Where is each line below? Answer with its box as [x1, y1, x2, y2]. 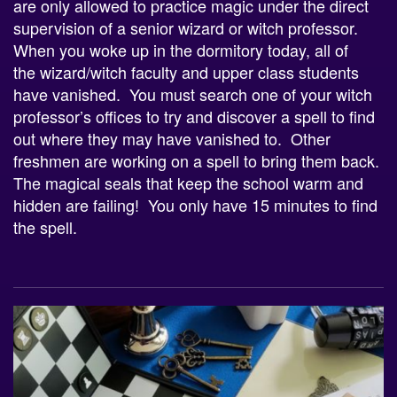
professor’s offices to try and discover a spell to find [13, 105, 375, 128]
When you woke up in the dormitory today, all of [13, 38, 348, 62]
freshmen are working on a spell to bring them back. [13, 149, 384, 173]
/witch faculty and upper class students [86, 60, 359, 84]
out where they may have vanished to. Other [13, 127, 331, 151]
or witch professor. [224, 16, 362, 40]
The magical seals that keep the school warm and [13, 171, 363, 195]
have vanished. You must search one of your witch [13, 82, 372, 106]
